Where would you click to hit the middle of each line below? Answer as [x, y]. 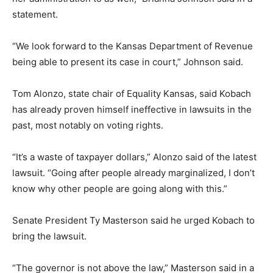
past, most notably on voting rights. [88, 125]
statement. [35, 14]
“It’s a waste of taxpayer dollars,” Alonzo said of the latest [134, 157]
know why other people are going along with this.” [120, 188]
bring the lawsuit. [49, 236]
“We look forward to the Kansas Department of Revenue [133, 46]
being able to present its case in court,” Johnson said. [128, 62]
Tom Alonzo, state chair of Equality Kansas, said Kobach [132, 93]
